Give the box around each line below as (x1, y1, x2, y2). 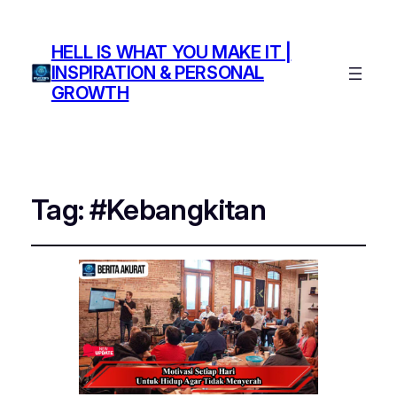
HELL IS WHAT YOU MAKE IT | (51, 42, 292, 64)
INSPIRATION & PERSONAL (51, 62, 264, 84)
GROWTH (51, 82, 129, 105)
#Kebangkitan (89, 192, 266, 227)
